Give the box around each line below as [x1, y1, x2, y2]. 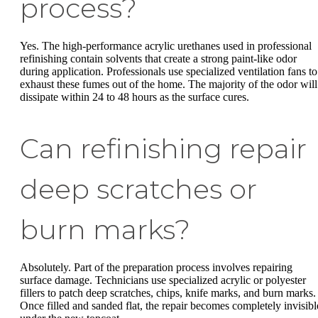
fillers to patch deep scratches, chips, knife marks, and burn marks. [20, 286, 316, 299]
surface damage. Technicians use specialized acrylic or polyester [20, 273, 306, 286]
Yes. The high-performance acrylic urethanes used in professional [20, 39, 312, 52]
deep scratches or [20, 172, 257, 206]
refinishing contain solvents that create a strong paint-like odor [20, 52, 297, 65]
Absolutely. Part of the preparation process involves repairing [20, 261, 292, 273]
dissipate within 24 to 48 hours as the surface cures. [20, 90, 249, 103]
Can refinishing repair [20, 131, 307, 165]
